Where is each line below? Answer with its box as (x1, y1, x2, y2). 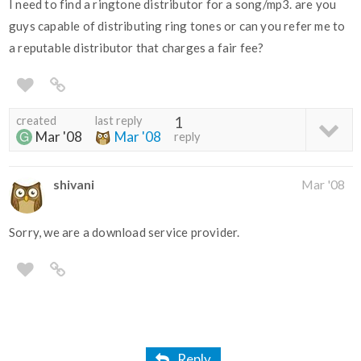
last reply (95, 114, 142, 128)
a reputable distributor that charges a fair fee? (9, 40, 264, 56)
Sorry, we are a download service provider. (9, 225, 240, 240)
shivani (53, 176, 94, 193)
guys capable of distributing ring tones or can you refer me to (9, 19, 346, 34)
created (16, 114, 56, 128)
